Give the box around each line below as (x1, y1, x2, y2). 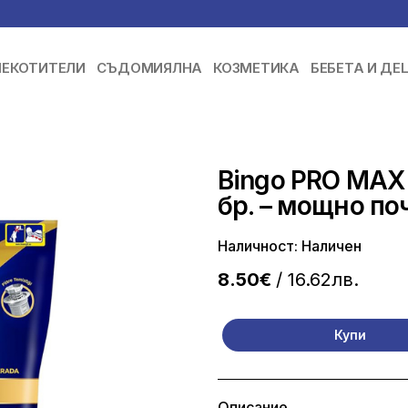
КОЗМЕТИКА (213, 59, 300, 77)
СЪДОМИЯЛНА (96, 59, 203, 77)
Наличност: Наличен (218, 236, 362, 255)
